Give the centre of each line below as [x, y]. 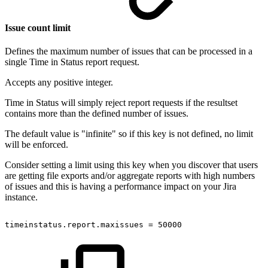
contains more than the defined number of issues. [97, 113]
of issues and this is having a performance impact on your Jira [121, 186]
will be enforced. [36, 144]
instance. [21, 197]
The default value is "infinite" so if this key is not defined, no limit [129, 133]
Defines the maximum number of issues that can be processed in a [129, 51]
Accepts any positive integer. [59, 82]
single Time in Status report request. [72, 62]
